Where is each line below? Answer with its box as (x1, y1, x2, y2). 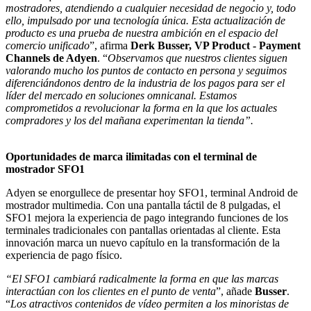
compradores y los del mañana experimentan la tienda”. (6, 114, 259, 126)
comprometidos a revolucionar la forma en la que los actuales (6, 101, 277, 114)
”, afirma (90, 39, 131, 51)
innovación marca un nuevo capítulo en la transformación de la (6, 236, 280, 249)
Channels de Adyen (6, 51, 97, 64)
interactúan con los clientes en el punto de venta (6, 285, 216, 297)
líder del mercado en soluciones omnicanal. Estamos (6, 89, 237, 101)
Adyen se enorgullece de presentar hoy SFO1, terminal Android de (6, 186, 298, 199)
